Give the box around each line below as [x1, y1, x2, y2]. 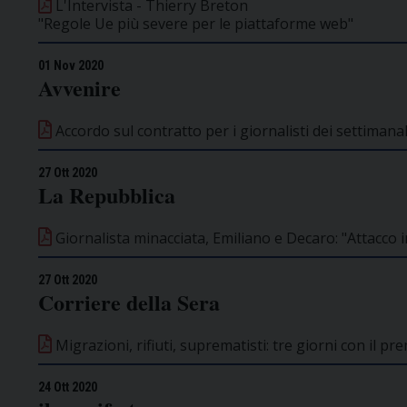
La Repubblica [38, 178, 175, 211]
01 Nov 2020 [38, 57, 104, 73]
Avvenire [38, 71, 121, 104]
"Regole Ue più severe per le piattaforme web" [38, 13, 353, 34]
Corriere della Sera [38, 285, 220, 318]
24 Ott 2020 [38, 379, 97, 394]
